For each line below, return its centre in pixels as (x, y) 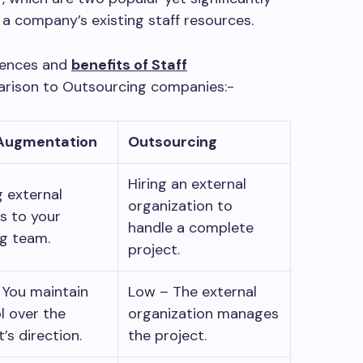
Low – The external (192, 291)
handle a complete (191, 227)
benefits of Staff (129, 64)
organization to (180, 205)
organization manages (203, 313)
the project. (171, 335)
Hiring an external (187, 184)
